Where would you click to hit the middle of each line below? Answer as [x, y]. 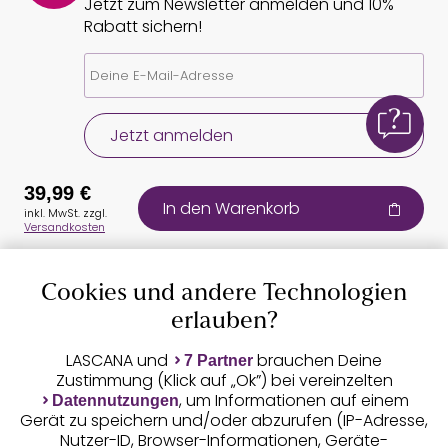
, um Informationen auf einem [293, 401]
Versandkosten [64, 227]
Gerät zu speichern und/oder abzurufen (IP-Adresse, [224, 421]
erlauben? [224, 322]
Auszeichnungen [114, 322]
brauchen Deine [317, 361]
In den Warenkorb [232, 209]
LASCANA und [119, 361]
